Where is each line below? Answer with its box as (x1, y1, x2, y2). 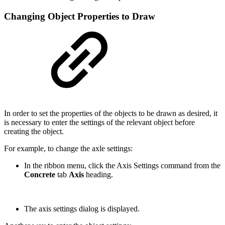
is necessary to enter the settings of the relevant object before (4, 118, 195, 127)
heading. (86, 170, 113, 179)
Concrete (24, 170, 57, 179)
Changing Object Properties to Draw (4, 11, 155, 22)
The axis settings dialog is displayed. (24, 204, 140, 213)
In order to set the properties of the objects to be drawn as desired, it (4, 109, 217, 118)
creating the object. (4, 127, 64, 136)
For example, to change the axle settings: (4, 144, 133, 153)
